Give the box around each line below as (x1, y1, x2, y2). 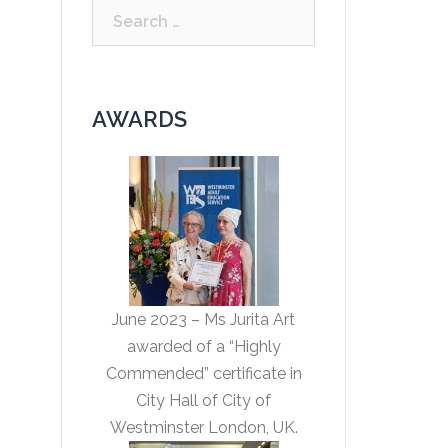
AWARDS (92, 106, 187, 132)
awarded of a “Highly (126, 337, 281, 356)
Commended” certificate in (105, 364, 302, 383)
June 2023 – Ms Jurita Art (112, 310, 295, 329)
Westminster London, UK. (109, 418, 298, 437)
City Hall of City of (136, 391, 271, 410)
